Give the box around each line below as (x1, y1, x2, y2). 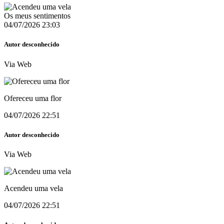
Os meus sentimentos (4, 11, 70, 20)
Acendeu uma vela (4, 183, 63, 192)
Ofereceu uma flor (4, 93, 61, 102)
